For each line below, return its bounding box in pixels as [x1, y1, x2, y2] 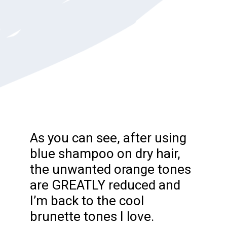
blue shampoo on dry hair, [29, 145, 180, 161]
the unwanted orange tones [29, 161, 191, 177]
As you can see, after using [29, 130, 186, 145]
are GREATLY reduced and [29, 177, 180, 193]
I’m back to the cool [29, 193, 144, 208]
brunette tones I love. [29, 208, 154, 224]
